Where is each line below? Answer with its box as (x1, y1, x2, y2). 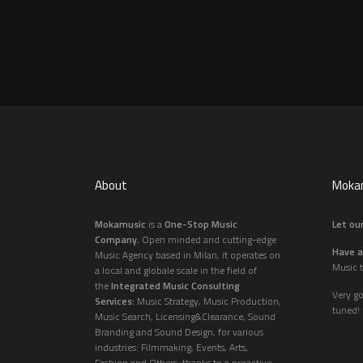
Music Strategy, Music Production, (137, 293, 281, 309)
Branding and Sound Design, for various (95, 323, 263, 340)
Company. (95, 231, 142, 247)
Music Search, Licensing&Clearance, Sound (95, 308, 275, 324)
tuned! (331, 301, 360, 318)
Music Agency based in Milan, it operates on (95, 246, 280, 263)
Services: (95, 293, 137, 309)
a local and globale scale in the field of (95, 262, 257, 278)
